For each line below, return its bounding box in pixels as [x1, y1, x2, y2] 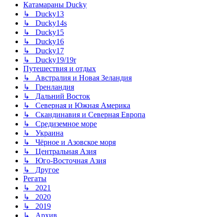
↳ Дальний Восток [23, 92, 90, 101]
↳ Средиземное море [23, 120, 97, 128]
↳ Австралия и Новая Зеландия [23, 74, 132, 82]
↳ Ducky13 [23, 10, 64, 18]
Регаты [23, 174, 46, 183]
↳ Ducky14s [23, 19, 67, 28]
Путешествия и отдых [23, 64, 96, 73]
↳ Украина [23, 129, 63, 138]
